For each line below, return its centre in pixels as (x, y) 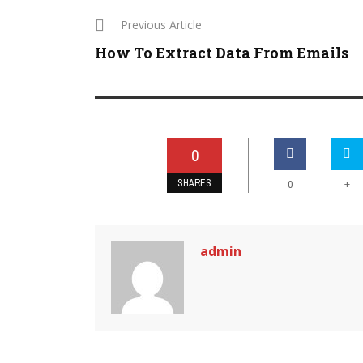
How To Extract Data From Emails (222, 53)
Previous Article (161, 25)
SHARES (194, 183)
